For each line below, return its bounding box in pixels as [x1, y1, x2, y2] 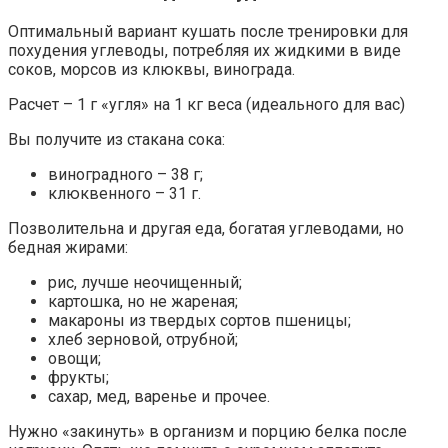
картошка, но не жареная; [48, 291, 238, 311]
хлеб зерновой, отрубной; [48, 329, 238, 349]
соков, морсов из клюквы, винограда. [8, 59, 295, 79]
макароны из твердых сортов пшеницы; [48, 310, 351, 330]
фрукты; [48, 367, 109, 387]
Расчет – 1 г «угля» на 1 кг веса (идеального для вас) [8, 94, 405, 114]
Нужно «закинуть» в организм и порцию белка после [8, 421, 407, 441]
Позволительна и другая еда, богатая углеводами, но [8, 218, 404, 238]
